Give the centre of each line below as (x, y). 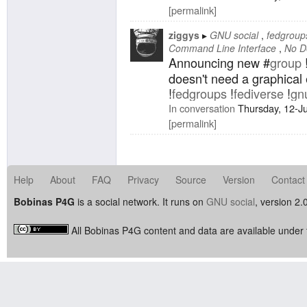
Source (191, 179)
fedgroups (199, 93)
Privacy (143, 179)
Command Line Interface (222, 48)
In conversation (202, 108)
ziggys (184, 35)
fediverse (259, 93)
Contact (288, 179)
